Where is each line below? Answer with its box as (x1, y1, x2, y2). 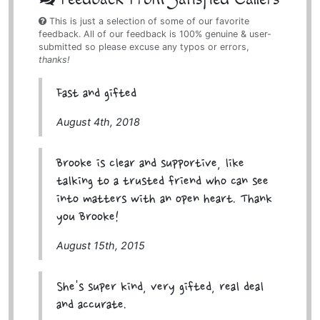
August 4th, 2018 (56, 116, 140, 129)
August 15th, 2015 (56, 239, 145, 252)
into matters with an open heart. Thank (56, 192, 272, 208)
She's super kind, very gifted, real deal (56, 280, 264, 296)
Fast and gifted (56, 86, 136, 102)
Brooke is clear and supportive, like (56, 156, 244, 172)
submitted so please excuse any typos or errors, (38, 41, 249, 53)
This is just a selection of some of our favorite (46, 16, 249, 27)
